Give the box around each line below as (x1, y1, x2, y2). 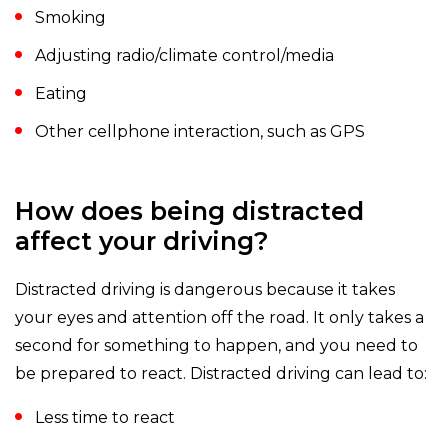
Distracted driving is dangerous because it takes (15, 280, 395, 300)
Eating (35, 84, 87, 104)
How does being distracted (15, 196, 364, 227)
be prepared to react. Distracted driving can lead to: (15, 364, 427, 384)
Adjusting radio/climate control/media (35, 46, 334, 66)
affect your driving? (15, 226, 269, 257)
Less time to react (35, 408, 175, 428)
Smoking (35, 8, 106, 28)
